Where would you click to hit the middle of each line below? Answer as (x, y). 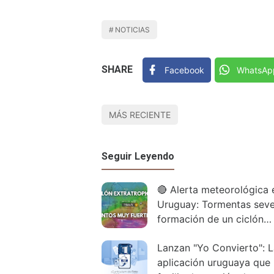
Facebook (185, 70)
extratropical (187, 233)
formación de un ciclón (210, 219)
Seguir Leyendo (138, 156)
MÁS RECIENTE (140, 114)
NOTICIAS (133, 30)
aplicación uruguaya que (214, 262)
